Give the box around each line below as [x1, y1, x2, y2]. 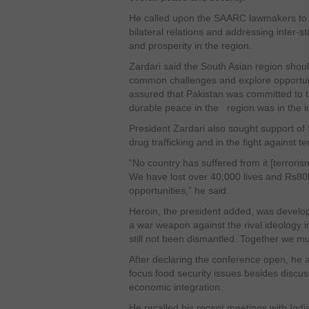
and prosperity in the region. [129, 40, 252, 51]
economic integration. [129, 281, 223, 292]
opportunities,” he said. [129, 185, 229, 196]
